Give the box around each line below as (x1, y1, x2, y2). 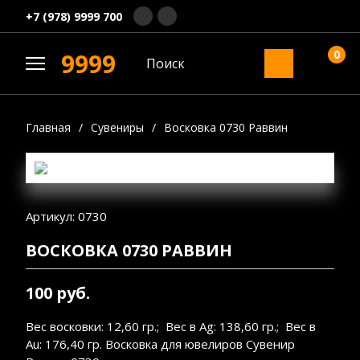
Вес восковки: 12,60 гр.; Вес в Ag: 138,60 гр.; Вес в (26, 317, 316, 334)
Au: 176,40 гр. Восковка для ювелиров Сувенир (26, 335, 295, 352)
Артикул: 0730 (26, 208, 107, 224)
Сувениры (91, 120, 144, 135)
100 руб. (26, 281, 90, 304)
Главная (26, 120, 71, 135)
